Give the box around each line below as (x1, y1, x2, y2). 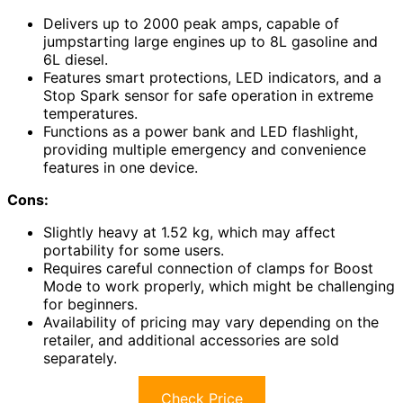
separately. (43, 349, 117, 368)
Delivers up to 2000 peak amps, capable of (43, 14, 339, 33)
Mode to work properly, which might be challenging (43, 277, 395, 296)
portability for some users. (43, 241, 224, 260)
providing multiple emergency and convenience (43, 140, 366, 159)
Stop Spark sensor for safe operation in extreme (43, 86, 373, 105)
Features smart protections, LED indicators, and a (43, 68, 381, 87)
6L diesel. (43, 50, 108, 69)
